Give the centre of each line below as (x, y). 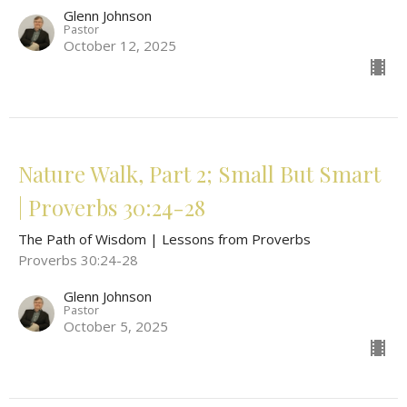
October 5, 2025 (116, 327)
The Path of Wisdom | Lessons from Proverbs (164, 239)
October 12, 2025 (120, 46)
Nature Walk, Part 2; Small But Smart (199, 174)
